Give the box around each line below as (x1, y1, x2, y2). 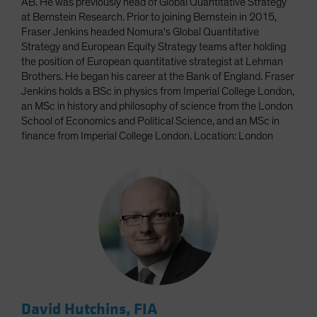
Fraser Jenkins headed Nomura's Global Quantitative (21, 26, 259, 38)
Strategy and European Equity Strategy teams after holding (21, 41, 286, 53)
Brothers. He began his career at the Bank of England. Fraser (21, 71, 294, 83)
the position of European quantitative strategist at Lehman (21, 56, 283, 68)
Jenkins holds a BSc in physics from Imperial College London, (21, 86, 294, 98)
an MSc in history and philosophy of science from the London (21, 100, 293, 113)
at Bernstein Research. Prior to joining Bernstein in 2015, (21, 11, 277, 23)
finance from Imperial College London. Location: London (21, 130, 273, 142)
